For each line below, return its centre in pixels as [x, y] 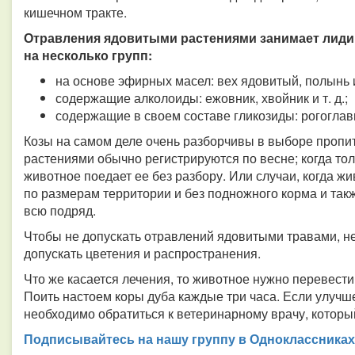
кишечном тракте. [75, 12]
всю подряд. [60, 210]
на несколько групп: [88, 55]
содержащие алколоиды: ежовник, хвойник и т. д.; [202, 98]
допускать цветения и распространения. [142, 253]
